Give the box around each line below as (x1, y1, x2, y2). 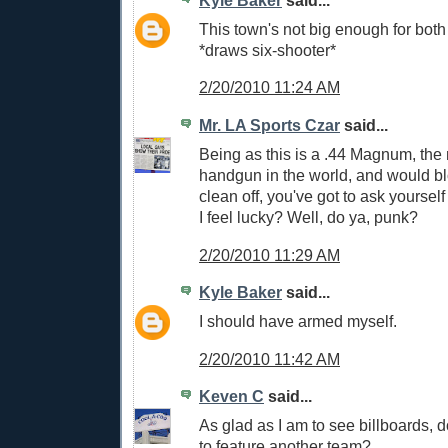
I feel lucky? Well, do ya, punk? (199, 207, 418, 226)
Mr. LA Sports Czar (199, 116, 340, 135)
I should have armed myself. (199, 311, 397, 330)
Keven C (199, 387, 264, 406)
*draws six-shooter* (199, 40, 336, 59)
